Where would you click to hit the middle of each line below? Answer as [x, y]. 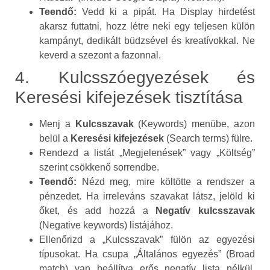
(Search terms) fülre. [208, 139]
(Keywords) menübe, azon [194, 124]
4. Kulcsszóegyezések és [135, 78]
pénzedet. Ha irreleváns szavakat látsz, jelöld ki [147, 196]
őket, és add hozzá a [98, 211]
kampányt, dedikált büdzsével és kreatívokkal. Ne [147, 41]
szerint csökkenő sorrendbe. [99, 168]
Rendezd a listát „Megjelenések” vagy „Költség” [147, 153]
